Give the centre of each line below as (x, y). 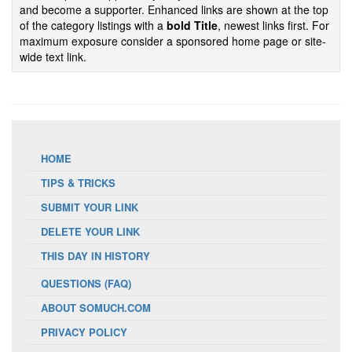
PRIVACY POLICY (84, 332)
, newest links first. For (273, 25)
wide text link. (53, 57)
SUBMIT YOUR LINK (89, 207)
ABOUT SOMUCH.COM (95, 308)
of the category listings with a (93, 25)
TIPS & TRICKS (78, 183)
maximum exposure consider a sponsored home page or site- (173, 41)
